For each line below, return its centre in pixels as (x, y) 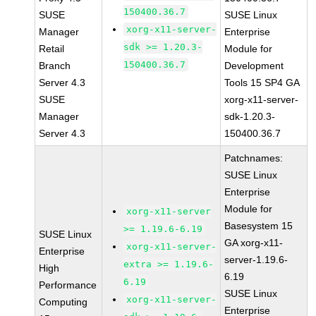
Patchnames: (254, 158)
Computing (63, 302)
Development (254, 66)
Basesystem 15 (259, 226)
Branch (55, 66)
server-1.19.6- (256, 260)
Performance (68, 285)
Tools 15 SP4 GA (262, 83)
